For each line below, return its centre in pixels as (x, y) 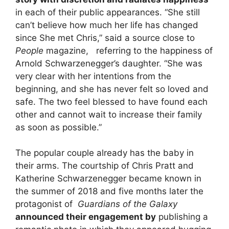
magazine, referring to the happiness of (128, 50)
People (29, 50)
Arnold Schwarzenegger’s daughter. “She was (109, 63)
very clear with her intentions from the (93, 76)
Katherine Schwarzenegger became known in (108, 179)
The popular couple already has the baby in (105, 153)
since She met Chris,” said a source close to (105, 38)
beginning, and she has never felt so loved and (112, 89)
